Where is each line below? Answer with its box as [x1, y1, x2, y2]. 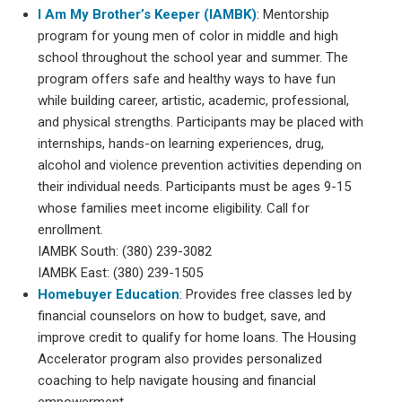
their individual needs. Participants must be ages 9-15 [38, 178, 352, 195]
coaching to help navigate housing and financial [38, 371, 317, 389]
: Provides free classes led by [179, 285, 353, 302]
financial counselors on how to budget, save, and [38, 307, 327, 324]
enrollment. [38, 221, 104, 238]
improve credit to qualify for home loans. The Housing [38, 328, 357, 345]
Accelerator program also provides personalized [38, 350, 323, 367]
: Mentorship [257, 5, 330, 22]
